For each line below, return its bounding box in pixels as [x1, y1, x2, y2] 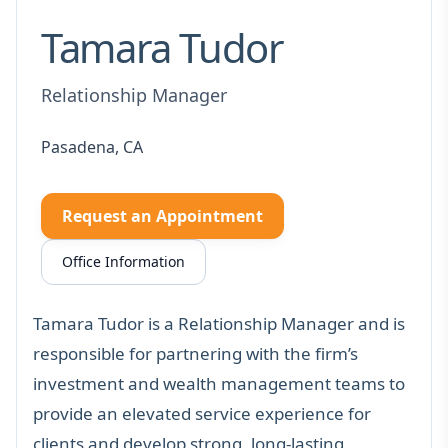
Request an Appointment [62, 204, 263, 227]
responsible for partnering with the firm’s [33, 341, 358, 365]
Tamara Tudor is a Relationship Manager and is [33, 311, 405, 335]
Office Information [62, 251, 185, 271]
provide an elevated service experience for [33, 401, 371, 425]
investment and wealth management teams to [33, 371, 405, 395]
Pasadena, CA [41, 135, 143, 158]
